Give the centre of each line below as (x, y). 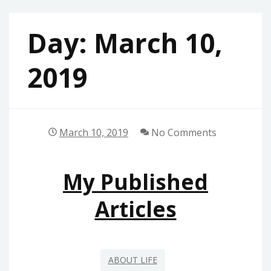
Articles (135, 209)
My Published (135, 181)
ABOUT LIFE (132, 260)
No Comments (183, 132)
